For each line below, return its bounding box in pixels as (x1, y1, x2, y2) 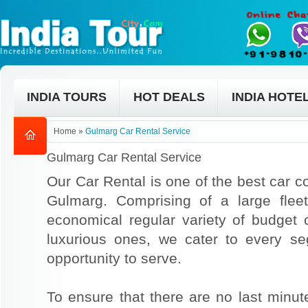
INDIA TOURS (27, 90, 107, 104)
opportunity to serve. (47, 250, 181, 266)
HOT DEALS (133, 90, 205, 104)
